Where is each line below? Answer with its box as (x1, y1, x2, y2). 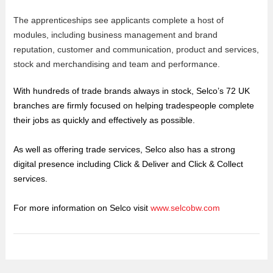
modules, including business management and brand (13, 29, 218, 40)
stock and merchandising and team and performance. (13, 58, 220, 69)
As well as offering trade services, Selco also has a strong (13, 144, 235, 154)
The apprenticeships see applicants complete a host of (13, 15, 224, 25)
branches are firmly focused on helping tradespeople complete (13, 100, 254, 110)
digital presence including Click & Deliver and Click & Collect (13, 158, 243, 169)
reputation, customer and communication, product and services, (13, 44, 259, 54)
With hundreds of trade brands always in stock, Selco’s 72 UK (13, 85, 250, 96)
